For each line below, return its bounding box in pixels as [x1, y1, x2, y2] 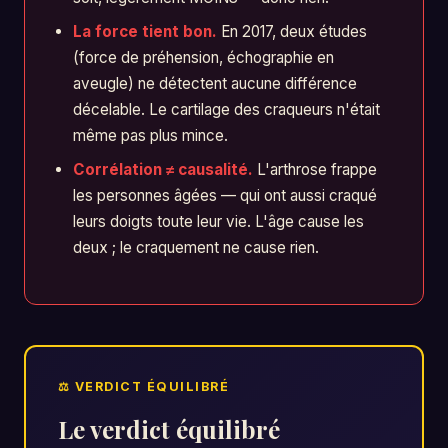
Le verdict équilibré [58, 413, 280, 445]
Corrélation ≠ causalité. [72, 159, 253, 179]
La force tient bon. [72, 21, 217, 41]
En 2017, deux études [216, 21, 367, 41]
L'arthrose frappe [252, 159, 377, 179]
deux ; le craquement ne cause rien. [72, 237, 319, 257]
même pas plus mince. [72, 125, 228, 145]
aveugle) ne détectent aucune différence [72, 73, 357, 93]
